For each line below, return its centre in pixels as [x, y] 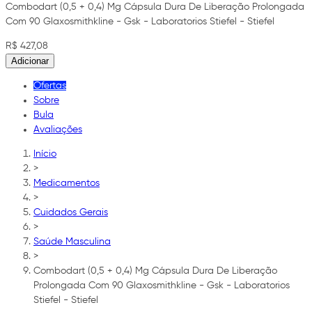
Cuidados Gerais [71, 212]
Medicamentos [67, 183]
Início [45, 154]
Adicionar [30, 61]
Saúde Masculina [72, 241]
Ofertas [50, 85]
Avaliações [58, 129]
